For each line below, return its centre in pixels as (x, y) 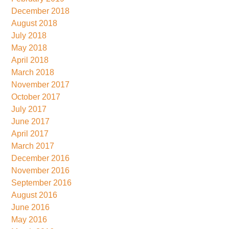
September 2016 (42, 182)
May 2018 (29, 48)
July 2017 (29, 109)
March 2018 (33, 72)
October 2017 (36, 97)
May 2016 (29, 219)
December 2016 (41, 158)
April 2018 (30, 60)
